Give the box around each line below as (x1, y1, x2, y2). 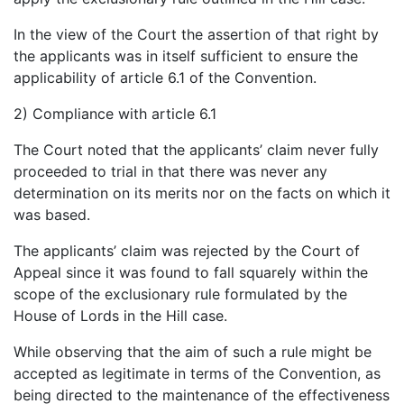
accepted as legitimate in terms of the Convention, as (14, 364, 381, 383)
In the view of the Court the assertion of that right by (14, 25, 379, 44)
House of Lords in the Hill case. (14, 307, 227, 326)
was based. (14, 206, 90, 225)
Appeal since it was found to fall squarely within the (14, 263, 368, 282)
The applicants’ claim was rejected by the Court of (14, 242, 360, 261)
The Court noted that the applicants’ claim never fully (14, 141, 379, 160)
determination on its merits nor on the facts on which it (14, 184, 390, 203)
